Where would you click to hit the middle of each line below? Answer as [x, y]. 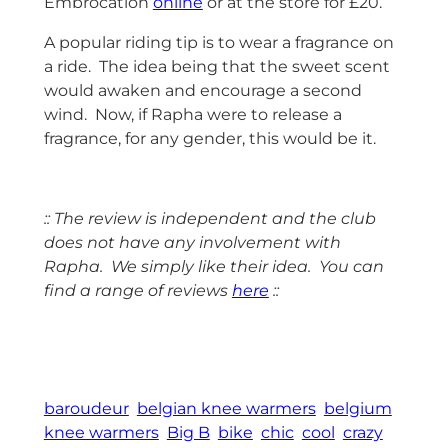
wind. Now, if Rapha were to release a [192, 114]
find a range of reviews [137, 290]
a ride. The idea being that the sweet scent [216, 66]
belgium [357, 409]
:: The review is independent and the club [209, 218]
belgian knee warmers [226, 409]
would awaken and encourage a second [202, 90]
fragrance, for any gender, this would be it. [209, 138]
